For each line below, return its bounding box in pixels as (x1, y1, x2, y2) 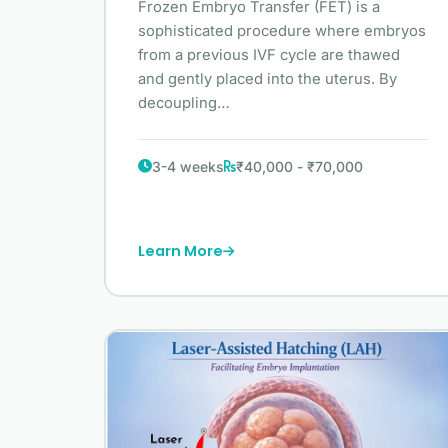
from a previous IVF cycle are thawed (138, 45, 400, 64)
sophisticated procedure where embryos (138, 21, 426, 40)
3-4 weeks (152, 157, 224, 175)
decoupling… (138, 93, 230, 112)
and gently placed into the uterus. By (138, 69, 397, 88)
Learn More (138, 241, 223, 262)
